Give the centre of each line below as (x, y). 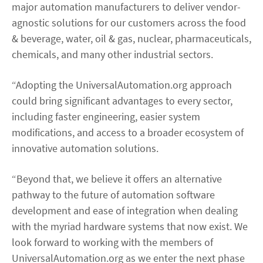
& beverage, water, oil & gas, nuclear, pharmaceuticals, (131, 38)
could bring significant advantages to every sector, (122, 100)
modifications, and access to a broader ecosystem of (128, 132)
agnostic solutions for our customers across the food (129, 22)
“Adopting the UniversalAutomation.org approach (122, 85)
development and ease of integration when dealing (125, 210)
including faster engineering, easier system (106, 116)
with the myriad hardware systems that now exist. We (130, 226)
